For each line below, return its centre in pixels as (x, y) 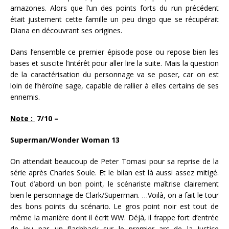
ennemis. (25, 97)
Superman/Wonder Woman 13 (65, 140)
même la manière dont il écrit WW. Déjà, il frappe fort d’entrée (114, 217)
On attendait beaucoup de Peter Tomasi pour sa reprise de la (114, 161)
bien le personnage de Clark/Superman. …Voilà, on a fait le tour (114, 195)
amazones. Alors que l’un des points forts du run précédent (114, 8)
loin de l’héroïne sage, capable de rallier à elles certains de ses (114, 85)
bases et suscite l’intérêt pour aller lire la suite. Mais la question (114, 63)
